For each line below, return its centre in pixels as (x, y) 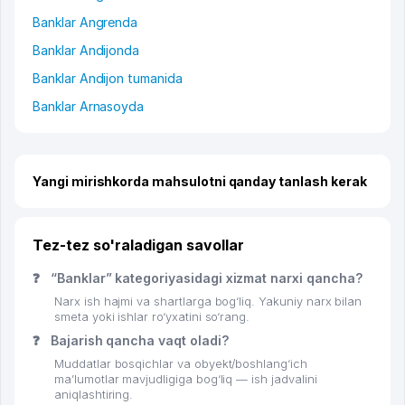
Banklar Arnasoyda (89, 107)
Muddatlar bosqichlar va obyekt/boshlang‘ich (181, 364)
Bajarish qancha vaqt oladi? (137, 341)
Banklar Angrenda (85, 23)
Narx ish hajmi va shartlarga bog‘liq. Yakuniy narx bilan (208, 302)
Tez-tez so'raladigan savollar (138, 245)
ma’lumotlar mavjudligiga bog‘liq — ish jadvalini (186, 380)
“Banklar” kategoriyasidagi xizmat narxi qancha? (204, 278)
